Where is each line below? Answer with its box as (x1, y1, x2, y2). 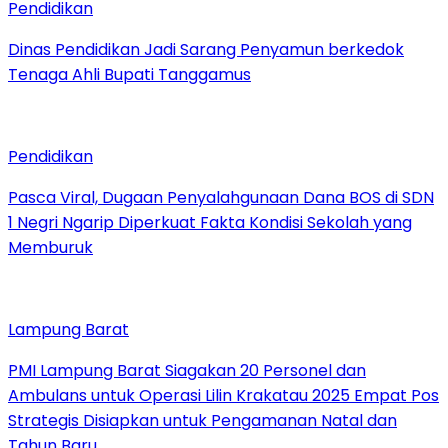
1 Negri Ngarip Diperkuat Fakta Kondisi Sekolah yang (8, 210, 412, 234)
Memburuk (8, 235, 93, 259)
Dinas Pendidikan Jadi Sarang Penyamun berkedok (8, 37, 404, 61)
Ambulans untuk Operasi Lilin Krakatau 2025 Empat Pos (8, 383, 439, 407)
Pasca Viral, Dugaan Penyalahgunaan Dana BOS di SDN (8, 185, 434, 209)
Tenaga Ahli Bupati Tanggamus (8, 62, 251, 86)
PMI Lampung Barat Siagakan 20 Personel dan (8, 358, 366, 382)
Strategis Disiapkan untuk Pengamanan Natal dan (8, 408, 397, 432)
